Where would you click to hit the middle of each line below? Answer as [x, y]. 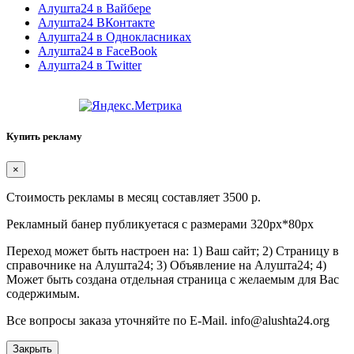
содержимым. [43, 293]
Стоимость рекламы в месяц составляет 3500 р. [134, 197]
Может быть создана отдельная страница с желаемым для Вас [173, 279]
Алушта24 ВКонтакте [96, 23]
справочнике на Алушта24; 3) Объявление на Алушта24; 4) [166, 265]
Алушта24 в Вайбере [94, 9]
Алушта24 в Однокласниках [115, 37]
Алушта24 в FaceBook [98, 51]
